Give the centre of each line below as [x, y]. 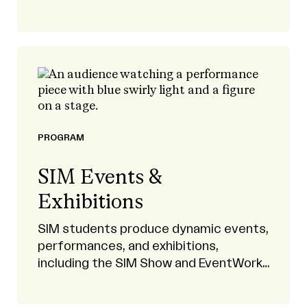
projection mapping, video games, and [148, 8]
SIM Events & [100, 178]
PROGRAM [61, 138]
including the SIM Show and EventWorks [153, 263]
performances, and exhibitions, [128, 246]
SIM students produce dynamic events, [153, 229]
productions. [75, 280]
